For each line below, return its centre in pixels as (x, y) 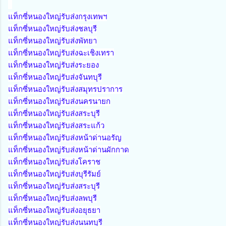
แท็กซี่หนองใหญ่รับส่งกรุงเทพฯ (58, 16)
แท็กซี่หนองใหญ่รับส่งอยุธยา (54, 210)
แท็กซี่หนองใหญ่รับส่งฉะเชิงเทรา (61, 53)
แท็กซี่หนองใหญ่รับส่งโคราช (54, 162)
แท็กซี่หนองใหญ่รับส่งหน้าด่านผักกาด (69, 150)
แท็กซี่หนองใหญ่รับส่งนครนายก (59, 101)
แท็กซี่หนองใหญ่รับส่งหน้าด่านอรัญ (65, 137)
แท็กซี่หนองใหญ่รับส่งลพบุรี (52, 198)
